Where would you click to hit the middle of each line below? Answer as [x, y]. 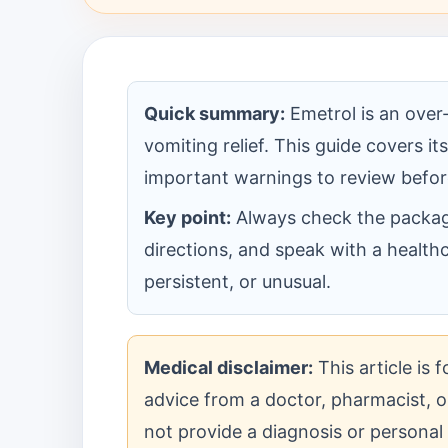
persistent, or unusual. [237, 281]
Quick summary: [214, 113]
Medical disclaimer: [228, 367]
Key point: [187, 217]
